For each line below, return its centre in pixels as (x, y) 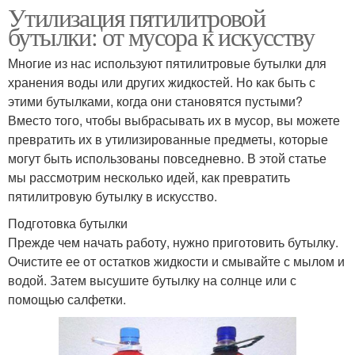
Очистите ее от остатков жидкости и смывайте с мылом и (176, 261)
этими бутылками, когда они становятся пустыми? (155, 101)
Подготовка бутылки (68, 223)
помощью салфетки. (67, 300)
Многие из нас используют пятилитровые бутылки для (167, 63)
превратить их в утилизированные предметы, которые (168, 139)
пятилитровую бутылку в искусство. (113, 197)
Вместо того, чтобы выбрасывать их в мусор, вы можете (174, 120)
